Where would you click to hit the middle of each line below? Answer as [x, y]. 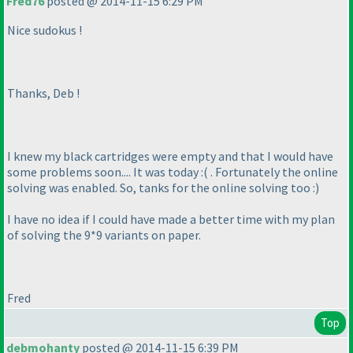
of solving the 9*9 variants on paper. [104, 235]
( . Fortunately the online [271, 172]
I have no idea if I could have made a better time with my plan [171, 219]
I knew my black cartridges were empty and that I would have [170, 156]
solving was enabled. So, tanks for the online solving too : [161, 188]
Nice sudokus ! [45, 30]
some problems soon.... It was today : [105, 172]
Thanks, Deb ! [43, 93]
